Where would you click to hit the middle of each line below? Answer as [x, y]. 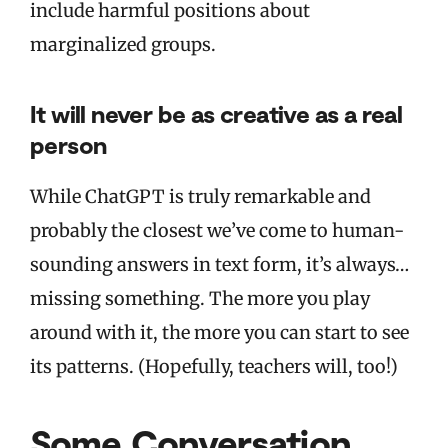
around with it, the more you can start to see [219, 333]
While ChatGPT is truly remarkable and [200, 197]
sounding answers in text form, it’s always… [219, 265]
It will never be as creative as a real [216, 114]
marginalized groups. [123, 45]
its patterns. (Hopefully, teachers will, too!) [214, 367]
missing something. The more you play [200, 299]
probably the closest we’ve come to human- [217, 231]
